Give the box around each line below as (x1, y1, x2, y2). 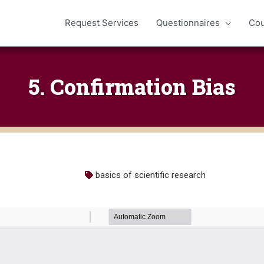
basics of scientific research (95, 170, 206, 181)
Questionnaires (156, 17, 220, 29)
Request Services (65, 17, 138, 29)
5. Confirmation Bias (28, 72, 236, 101)
